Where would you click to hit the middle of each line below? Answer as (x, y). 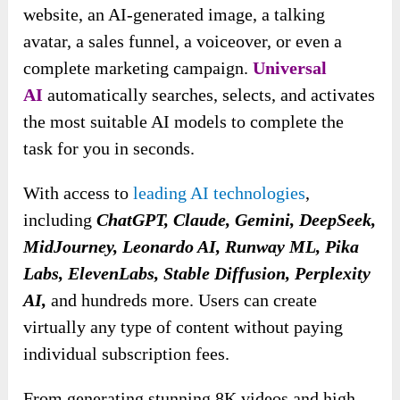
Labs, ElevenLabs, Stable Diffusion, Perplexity (197, 274)
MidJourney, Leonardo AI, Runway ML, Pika (192, 247)
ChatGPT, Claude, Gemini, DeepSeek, (237, 220)
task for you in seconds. (109, 149)
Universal (290, 68)
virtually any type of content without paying (183, 327)
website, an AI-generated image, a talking (175, 15)
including (60, 220)
